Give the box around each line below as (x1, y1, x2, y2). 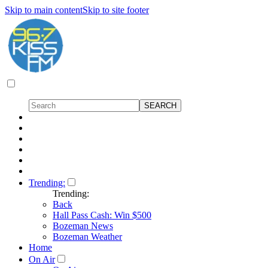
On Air (29, 254, 55, 264)
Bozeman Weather (53, 232, 122, 242)
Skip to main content (5, 5, 83, 15)
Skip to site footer (83, 5, 149, 15)
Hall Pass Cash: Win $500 (53, 210, 151, 220)
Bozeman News (53, 221, 113, 231)
